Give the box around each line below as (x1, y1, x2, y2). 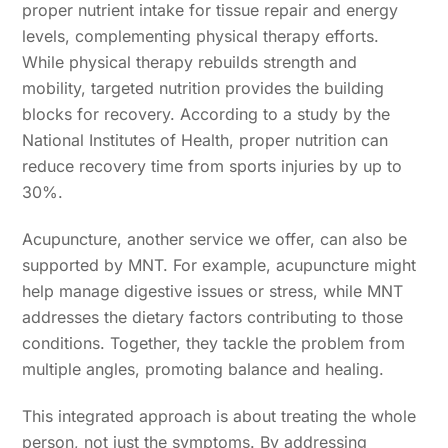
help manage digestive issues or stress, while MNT (22, 281, 404, 302)
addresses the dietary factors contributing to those (22, 307, 404, 328)
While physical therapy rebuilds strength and (22, 52, 358, 73)
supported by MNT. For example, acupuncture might (22, 255, 417, 276)
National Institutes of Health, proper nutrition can (22, 130, 389, 151)
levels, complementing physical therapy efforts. (22, 26, 380, 47)
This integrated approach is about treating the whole (22, 405, 417, 426)
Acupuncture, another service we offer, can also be (22, 229, 408, 250)
